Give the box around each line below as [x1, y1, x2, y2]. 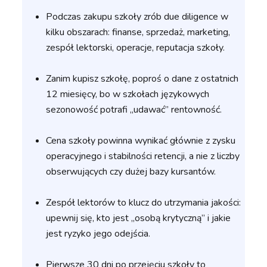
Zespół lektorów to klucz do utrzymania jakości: [46, 196, 241, 210]
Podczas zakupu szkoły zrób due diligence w [46, 10, 229, 24]
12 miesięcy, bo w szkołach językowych [46, 88, 210, 101]
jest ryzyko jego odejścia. [46, 227, 151, 241]
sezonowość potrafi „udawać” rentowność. [46, 103, 222, 117]
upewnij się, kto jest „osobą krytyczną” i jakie [46, 212, 231, 225]
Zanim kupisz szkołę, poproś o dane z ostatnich [46, 72, 239, 86]
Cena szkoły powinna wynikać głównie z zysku [46, 134, 236, 148]
